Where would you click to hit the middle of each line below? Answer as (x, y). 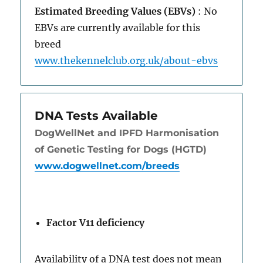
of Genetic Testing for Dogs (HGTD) (121, 149)
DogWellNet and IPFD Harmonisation (127, 133)
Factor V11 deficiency (96, 222)
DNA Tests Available (97, 115)
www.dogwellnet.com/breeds (107, 166)
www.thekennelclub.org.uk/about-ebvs (127, 60)
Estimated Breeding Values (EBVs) (115, 11)
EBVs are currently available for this (118, 27)
